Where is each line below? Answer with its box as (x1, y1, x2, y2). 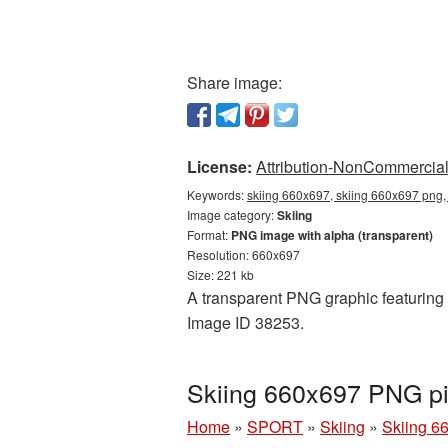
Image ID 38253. (187, 311, 304, 334)
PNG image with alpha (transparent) (231, 226, 433, 244)
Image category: (187, 206, 277, 223)
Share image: (187, 71, 282, 94)
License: (187, 155, 252, 178)
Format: (187, 226, 231, 243)
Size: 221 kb (187, 266, 254, 283)
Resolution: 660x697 (187, 246, 300, 263)
